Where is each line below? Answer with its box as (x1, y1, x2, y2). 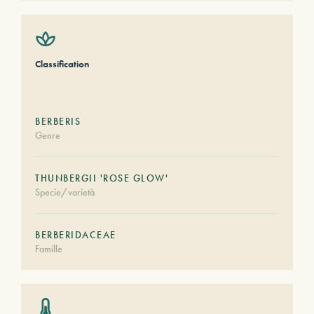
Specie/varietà (35, 186, 95, 198)
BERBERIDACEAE (35, 228, 116, 241)
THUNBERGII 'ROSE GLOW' (35, 172, 168, 184)
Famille (35, 243, 62, 255)
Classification (35, 57, 89, 70)
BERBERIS (35, 115, 81, 128)
